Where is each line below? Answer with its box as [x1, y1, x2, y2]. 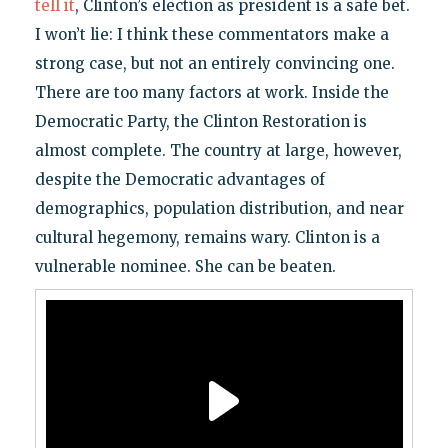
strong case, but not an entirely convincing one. [34, 54, 395, 74]
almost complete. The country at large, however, [34, 141, 402, 161]
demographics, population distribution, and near [34, 199, 404, 219]
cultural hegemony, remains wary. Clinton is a [34, 228, 380, 248]
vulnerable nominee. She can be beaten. [34, 257, 336, 277]
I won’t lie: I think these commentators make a [34, 25, 389, 45]
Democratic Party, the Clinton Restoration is [34, 112, 367, 132]
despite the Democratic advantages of [34, 170, 325, 190]
